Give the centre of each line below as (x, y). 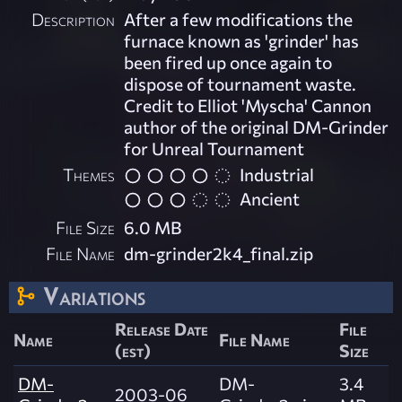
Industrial (277, 175)
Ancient (270, 198)
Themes (89, 175)
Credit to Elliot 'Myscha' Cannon (248, 105)
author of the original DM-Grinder (257, 127)
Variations (94, 296)
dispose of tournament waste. (240, 84)
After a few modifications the (239, 19)
